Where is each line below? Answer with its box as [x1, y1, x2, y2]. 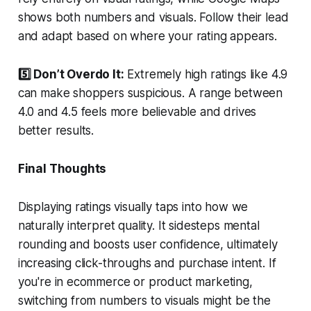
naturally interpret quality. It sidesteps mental [17, 218, 260, 233]
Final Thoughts [17, 161, 107, 176]
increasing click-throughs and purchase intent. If [17, 255, 276, 270]
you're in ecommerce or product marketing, [17, 274, 253, 289]
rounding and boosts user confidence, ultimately [17, 237, 278, 251]
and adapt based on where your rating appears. [17, 28, 278, 43]
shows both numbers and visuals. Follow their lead [17, 10, 289, 24]
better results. [17, 123, 94, 137]
